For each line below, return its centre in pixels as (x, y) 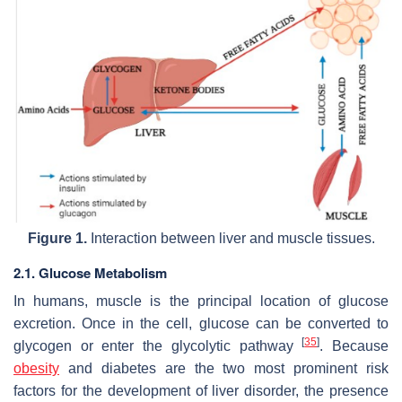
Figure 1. (57, 238)
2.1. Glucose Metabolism (90, 272)
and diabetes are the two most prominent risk (224, 368)
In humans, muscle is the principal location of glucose (201, 301)
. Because (354, 345)
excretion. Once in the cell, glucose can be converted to (201, 323)
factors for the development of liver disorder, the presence (201, 390)
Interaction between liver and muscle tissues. (231, 238)
